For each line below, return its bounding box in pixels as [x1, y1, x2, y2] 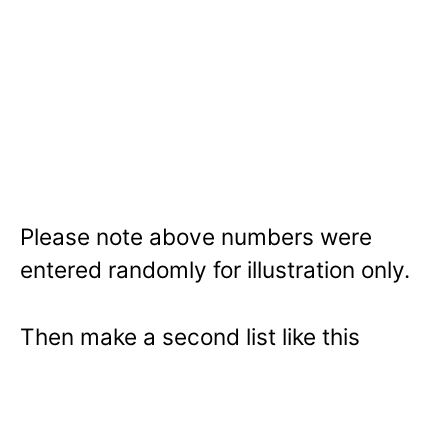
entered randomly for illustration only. [20, 256, 410, 284]
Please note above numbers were [20, 223, 372, 251]
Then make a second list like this [20, 322, 360, 350]
